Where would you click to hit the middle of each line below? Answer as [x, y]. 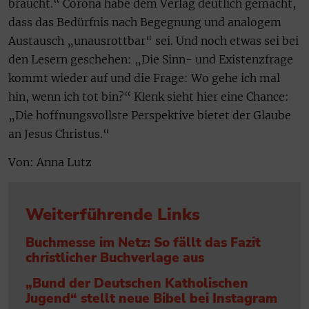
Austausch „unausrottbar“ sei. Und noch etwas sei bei [153, 41]
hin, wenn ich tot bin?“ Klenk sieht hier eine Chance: [149, 97]
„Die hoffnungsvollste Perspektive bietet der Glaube [150, 116]
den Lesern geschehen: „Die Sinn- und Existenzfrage [151, 60]
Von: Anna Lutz [50, 162]
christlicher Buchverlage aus [115, 258]
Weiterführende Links [113, 215]
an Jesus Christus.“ [59, 134]
